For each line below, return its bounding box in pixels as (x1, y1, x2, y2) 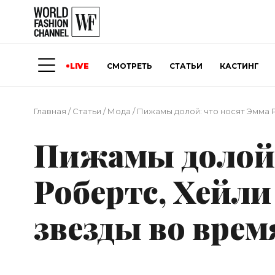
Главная (34, 106, 66, 117)
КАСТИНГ (220, 61, 260, 71)
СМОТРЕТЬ (106, 61, 152, 71)
